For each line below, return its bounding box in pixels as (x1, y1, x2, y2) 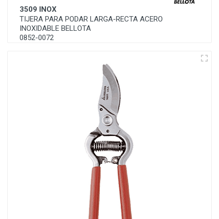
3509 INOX (20, 5, 57, 14)
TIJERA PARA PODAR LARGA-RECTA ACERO (20, 15, 163, 23)
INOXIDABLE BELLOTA (20, 24, 91, 33)
